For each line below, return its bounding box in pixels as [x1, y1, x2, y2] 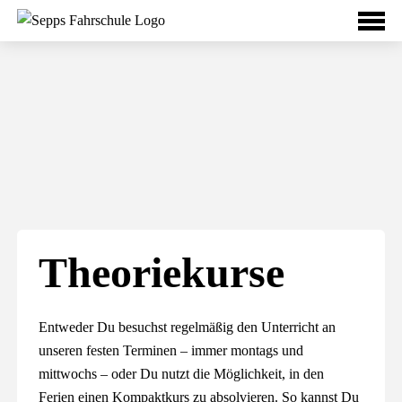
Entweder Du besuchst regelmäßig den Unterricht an [39, 319, 336, 335]
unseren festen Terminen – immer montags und [39, 343, 304, 358]
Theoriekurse [39, 249, 285, 296]
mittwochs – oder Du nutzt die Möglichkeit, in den [39, 366, 325, 381]
